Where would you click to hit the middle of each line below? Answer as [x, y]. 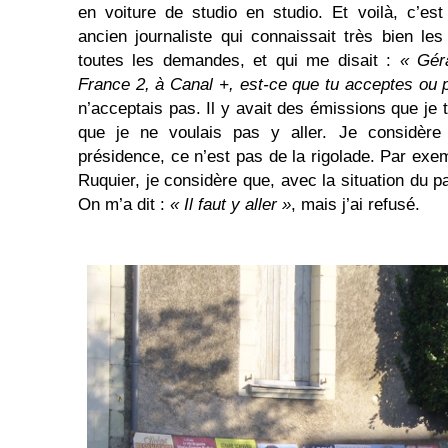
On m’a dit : [124, 204]
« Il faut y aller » [230, 204]
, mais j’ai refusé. [355, 204]
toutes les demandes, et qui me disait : [239, 60]
